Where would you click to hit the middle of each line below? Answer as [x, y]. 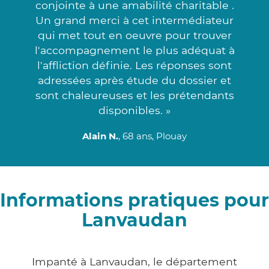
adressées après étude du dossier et [134, 80]
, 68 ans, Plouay [153, 136]
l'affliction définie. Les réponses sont [134, 65]
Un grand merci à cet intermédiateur [134, 20]
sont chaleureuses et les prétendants [134, 95]
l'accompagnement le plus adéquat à [134, 50]
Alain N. [100, 136]
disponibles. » [134, 110]
